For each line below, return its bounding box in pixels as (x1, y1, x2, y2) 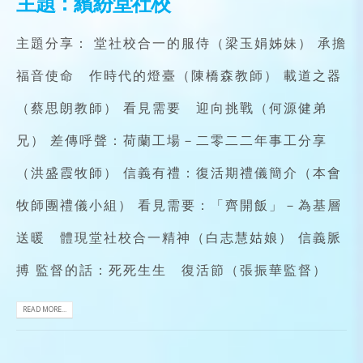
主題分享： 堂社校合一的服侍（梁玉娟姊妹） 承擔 (16, 33, 347, 52)
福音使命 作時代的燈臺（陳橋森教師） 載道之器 (16, 66, 342, 84)
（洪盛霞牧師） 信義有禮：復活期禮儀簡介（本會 (16, 163, 342, 181)
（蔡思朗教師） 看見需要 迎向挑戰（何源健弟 (16, 98, 327, 117)
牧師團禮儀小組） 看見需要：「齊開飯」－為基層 (16, 195, 342, 214)
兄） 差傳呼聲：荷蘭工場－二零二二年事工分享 (16, 130, 327, 149)
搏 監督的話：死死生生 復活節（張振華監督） (16, 260, 327, 279)
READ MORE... (23, 305, 66, 315)
